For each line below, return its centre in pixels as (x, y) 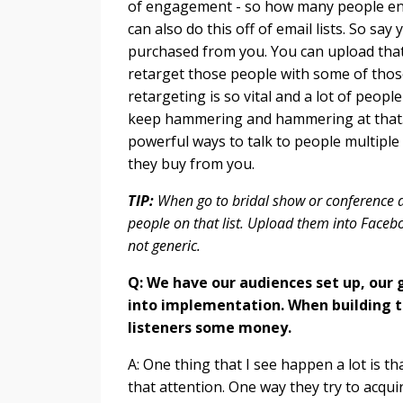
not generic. (166, 246)
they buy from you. (193, 164)
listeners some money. (210, 328)
